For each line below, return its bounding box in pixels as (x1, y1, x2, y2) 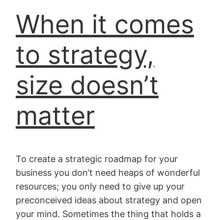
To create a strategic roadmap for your (16, 154, 178, 165)
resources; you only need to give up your (16, 181, 185, 192)
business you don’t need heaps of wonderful (16, 167, 200, 178)
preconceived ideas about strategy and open (16, 195, 202, 206)
